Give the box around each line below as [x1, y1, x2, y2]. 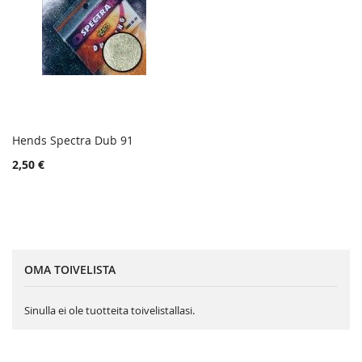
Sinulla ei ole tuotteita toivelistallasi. [24, 302, 195, 318]
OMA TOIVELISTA [24, 261, 116, 277]
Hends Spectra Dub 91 [12, 132, 133, 148]
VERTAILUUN [152, 176, 222, 192]
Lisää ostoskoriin [33, 148, 119, 163]
